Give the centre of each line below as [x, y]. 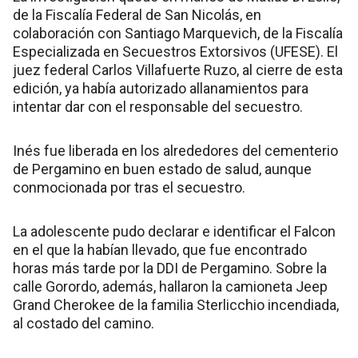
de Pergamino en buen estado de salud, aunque [162, 169]
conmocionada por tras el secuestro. [129, 188]
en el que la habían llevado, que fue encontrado [160, 250]
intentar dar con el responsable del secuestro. [158, 107]
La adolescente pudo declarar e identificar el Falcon [174, 232]
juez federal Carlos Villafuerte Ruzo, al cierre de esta [178, 70]
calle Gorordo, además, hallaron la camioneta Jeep [170, 287]
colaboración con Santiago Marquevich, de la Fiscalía [178, 34]
